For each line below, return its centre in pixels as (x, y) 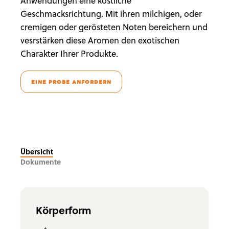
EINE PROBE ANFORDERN (71, 82)
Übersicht (37, 151)
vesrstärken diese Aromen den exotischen (100, 40)
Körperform (64, 210)
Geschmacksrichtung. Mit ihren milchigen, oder (111, 13)
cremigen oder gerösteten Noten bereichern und (114, 27)
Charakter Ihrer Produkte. (70, 53)
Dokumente (41, 161)
